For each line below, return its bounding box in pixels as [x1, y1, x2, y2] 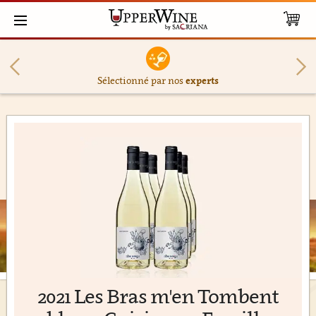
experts [185, 75, 219, 86]
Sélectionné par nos [97, 75, 186, 86]
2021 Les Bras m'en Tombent [37, 284, 279, 308]
